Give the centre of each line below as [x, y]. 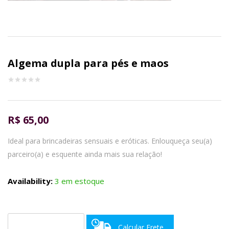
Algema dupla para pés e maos [88, 63]
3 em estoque [79, 181]
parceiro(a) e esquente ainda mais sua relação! [85, 154]
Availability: [31, 181]
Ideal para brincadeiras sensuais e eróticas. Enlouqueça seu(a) [110, 141]
